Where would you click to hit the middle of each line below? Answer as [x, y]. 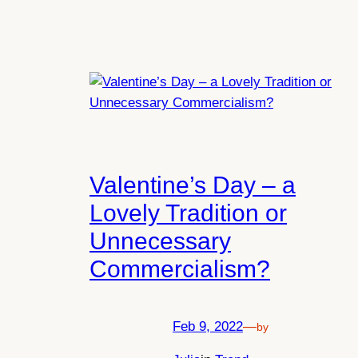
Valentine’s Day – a [193, 185]
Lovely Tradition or [188, 213]
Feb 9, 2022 [208, 326]
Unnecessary [160, 241]
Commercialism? [180, 269]
